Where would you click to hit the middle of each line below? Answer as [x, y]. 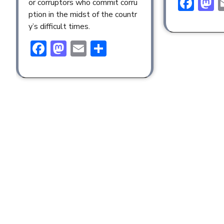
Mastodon [102, 48]
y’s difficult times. [59, 27]
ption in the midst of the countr [83, 15]
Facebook [79, 48]
